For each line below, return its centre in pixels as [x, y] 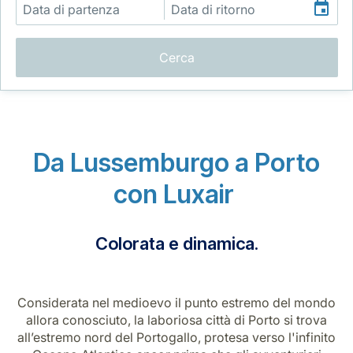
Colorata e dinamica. [176, 243]
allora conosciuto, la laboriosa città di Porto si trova [176, 320]
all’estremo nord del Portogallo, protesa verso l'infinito [176, 337]
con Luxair [176, 194]
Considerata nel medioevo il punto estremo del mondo [176, 302]
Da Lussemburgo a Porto [176, 162]
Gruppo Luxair [59, 134]
